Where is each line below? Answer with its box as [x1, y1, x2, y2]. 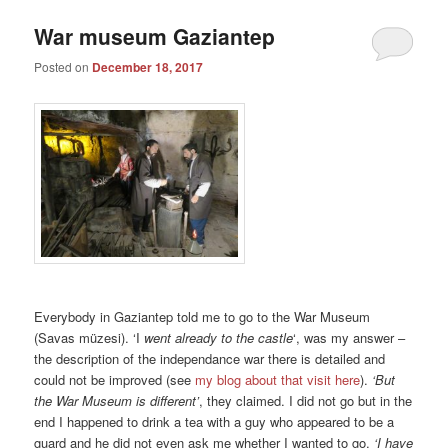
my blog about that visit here [195, 370, 361, 390]
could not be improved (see [34, 370, 196, 390]
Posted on [34, 58, 93, 76]
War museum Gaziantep [34, 20, 276, 51]
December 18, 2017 [92, 58, 204, 77]
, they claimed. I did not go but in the [199, 391, 413, 411]
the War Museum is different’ [34, 391, 200, 411]
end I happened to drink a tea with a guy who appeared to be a [34, 412, 395, 432]
